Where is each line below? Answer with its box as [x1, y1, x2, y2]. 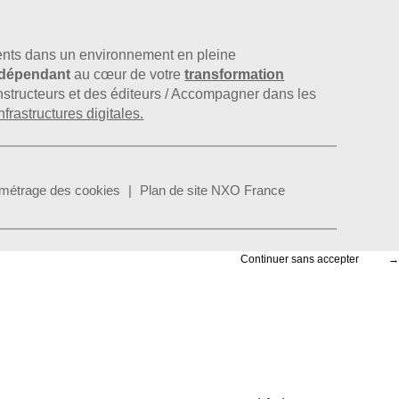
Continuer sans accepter [240, 253, 359, 266]
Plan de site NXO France [140, 183, 286, 199]
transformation [184, 67, 285, 83]
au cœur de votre [70, 67, 185, 83]
